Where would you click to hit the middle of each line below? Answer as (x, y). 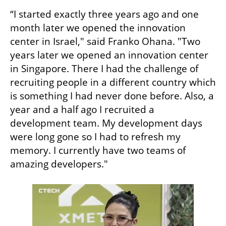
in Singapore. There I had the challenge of (104, 69)
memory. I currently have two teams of (98, 151)
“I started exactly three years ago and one (104, 14)
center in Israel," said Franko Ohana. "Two (105, 42)
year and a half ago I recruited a (82, 110)
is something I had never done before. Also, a (112, 96)
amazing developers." (59, 164)
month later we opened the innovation (98, 28)
